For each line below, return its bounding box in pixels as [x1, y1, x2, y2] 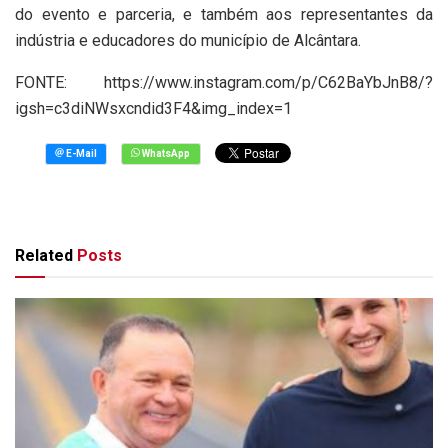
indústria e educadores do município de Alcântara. [15, 30, 361, 50]
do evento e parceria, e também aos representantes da [15, 4, 433, 24]
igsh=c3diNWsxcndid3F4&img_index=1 [15, 98, 292, 118]
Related [15, 245, 73, 265]
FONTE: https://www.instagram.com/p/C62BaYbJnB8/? [15, 72, 433, 92]
